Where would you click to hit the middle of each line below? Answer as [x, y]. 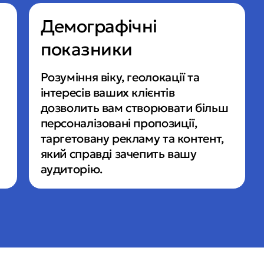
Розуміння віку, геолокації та [120, 77]
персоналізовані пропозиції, [119, 123]
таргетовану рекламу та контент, [132, 138]
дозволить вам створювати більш [134, 108]
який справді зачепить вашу [118, 154]
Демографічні [99, 26]
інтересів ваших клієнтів [108, 92]
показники [86, 49]
